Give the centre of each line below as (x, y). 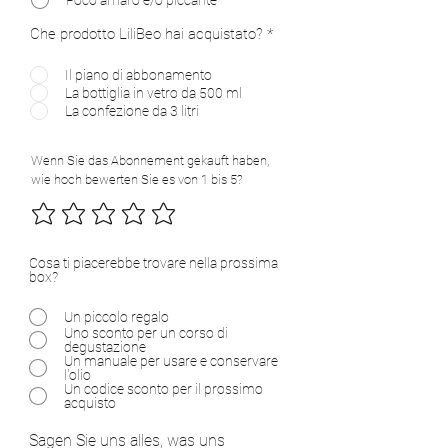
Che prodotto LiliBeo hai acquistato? (146, 33)
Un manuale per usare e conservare (171, 361)
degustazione (105, 347)
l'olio (77, 375)
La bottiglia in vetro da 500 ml (153, 92)
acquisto (90, 403)
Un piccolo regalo (116, 317)
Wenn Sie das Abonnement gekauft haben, (150, 160)
